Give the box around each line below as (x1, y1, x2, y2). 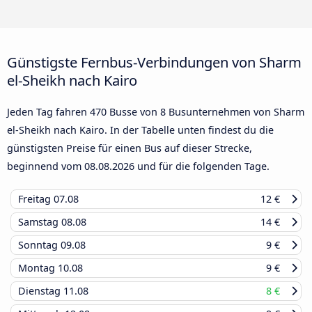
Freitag (18, 192, 54, 206)
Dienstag (18, 284, 63, 298)
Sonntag (18, 238, 61, 252)
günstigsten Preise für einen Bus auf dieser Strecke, (7, 141, 252, 155)
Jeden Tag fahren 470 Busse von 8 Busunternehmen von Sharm (7, 105, 304, 119)
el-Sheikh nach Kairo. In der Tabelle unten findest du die (7, 123, 274, 137)
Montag (18, 261, 58, 275)
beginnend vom (7, 159, 84, 173)
